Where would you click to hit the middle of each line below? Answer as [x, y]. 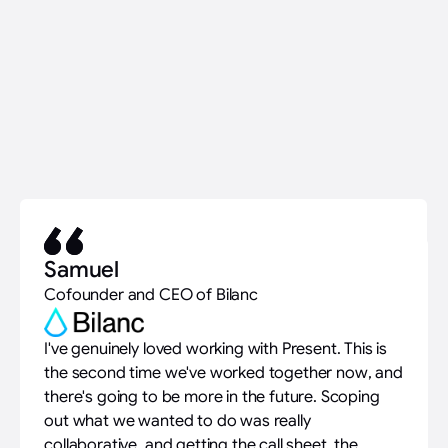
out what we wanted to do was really [177, 420]
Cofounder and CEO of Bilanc [151, 295]
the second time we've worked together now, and [223, 372]
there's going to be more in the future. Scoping [212, 396]
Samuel [81, 269]
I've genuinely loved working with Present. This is [216, 348]
